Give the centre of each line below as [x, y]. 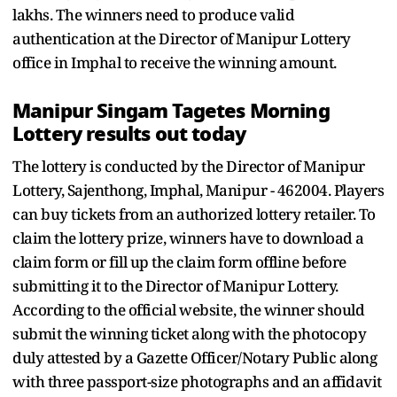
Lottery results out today [129, 133]
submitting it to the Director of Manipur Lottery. [175, 285]
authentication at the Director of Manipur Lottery [182, 38]
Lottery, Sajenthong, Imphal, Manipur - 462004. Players [198, 190]
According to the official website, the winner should [188, 309]
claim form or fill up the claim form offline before [179, 261]
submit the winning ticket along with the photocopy [189, 333]
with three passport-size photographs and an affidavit [197, 381]
